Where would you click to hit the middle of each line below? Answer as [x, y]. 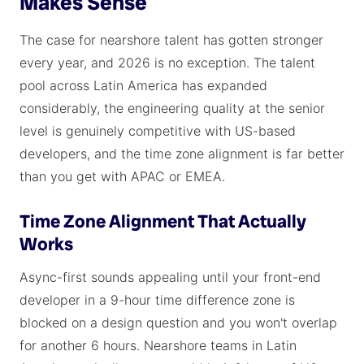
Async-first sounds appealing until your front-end [170, 277]
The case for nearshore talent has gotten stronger [171, 40]
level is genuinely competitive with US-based [158, 131]
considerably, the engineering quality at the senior [172, 108]
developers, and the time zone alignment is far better [182, 154]
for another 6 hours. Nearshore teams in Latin [158, 345]
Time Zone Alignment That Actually [163, 221]
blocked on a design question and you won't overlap [178, 323]
